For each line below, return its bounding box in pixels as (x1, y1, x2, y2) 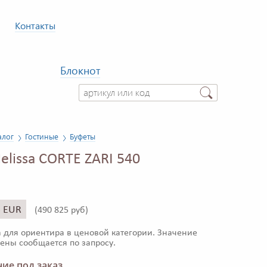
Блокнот (60, 63, 100, 77)
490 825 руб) (38, 206, 88, 216)
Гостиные (25, 131, 58, 142)
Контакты (15, 19, 55, 32)
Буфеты (70, 131, 95, 142)
